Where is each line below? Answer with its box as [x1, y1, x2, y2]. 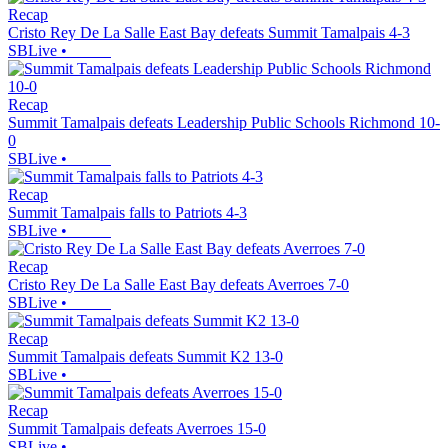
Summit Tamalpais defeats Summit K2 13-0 [8, 348, 283, 366]
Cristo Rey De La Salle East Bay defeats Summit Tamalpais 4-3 [8, 24, 410, 42]
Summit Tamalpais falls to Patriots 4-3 [8, 204, 247, 222]
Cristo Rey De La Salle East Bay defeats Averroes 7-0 [8, 276, 349, 294]
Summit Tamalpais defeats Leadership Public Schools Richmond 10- [8, 114, 440, 132]
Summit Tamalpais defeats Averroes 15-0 [8, 420, 266, 438]
